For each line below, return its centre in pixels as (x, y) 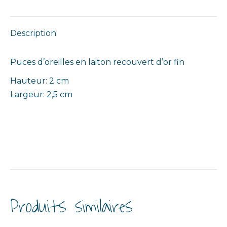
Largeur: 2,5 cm (41, 95)
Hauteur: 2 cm (40, 81)
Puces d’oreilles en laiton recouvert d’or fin (97, 62)
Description (33, 33)
